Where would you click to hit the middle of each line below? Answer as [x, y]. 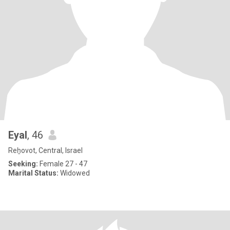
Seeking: [23, 164]
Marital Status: [33, 173]
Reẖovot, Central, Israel [45, 150]
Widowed [74, 173]
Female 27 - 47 [63, 164]
